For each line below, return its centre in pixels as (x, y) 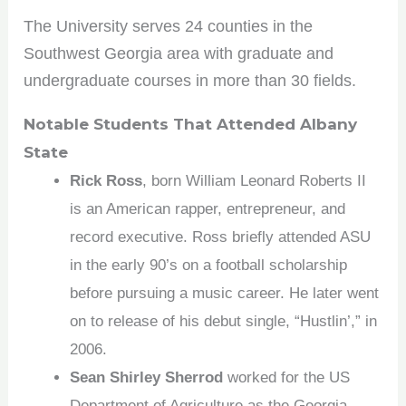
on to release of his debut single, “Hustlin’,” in (224, 322)
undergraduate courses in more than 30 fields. (190, 81)
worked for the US (289, 378)
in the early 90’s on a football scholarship (209, 266)
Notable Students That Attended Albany (191, 125)
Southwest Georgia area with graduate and (179, 54)
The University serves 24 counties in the (169, 27)
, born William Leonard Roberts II (255, 181)
